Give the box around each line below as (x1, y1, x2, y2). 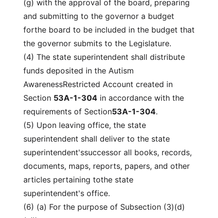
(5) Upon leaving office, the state (23, 120, 146, 130)
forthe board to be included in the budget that (23, 25, 195, 35)
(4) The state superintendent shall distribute (23, 52, 185, 62)
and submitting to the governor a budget (23, 11, 174, 21)
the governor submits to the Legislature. (23, 38, 171, 48)
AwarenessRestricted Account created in (23, 79, 173, 89)
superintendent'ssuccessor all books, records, (23, 147, 192, 157)
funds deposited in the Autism (23, 66, 134, 75)
